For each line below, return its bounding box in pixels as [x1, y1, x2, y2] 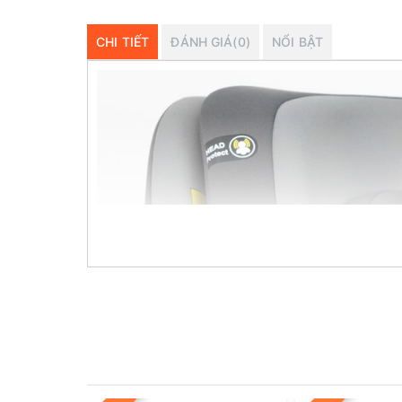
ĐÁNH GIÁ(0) [170, 34, 250, 49]
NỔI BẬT [272, 34, 324, 49]
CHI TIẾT [96, 34, 150, 49]
